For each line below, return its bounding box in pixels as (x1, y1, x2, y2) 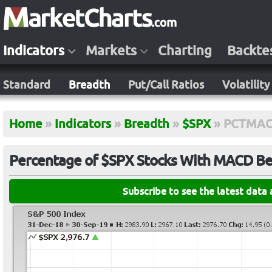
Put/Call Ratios (128, 78, 204, 90)
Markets (86, 43, 137, 58)
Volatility (222, 78, 270, 90)
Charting (158, 43, 212, 58)
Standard (3, 78, 50, 90)
